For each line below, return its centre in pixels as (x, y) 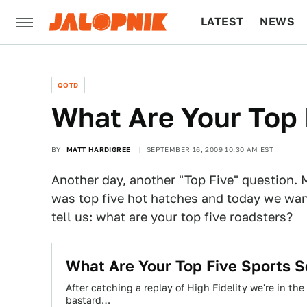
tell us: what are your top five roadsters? (172, 217)
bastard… (88, 300)
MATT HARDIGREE (98, 149)
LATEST (222, 22)
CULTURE (227, 65)
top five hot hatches (138, 198)
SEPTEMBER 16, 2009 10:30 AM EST (210, 149)
